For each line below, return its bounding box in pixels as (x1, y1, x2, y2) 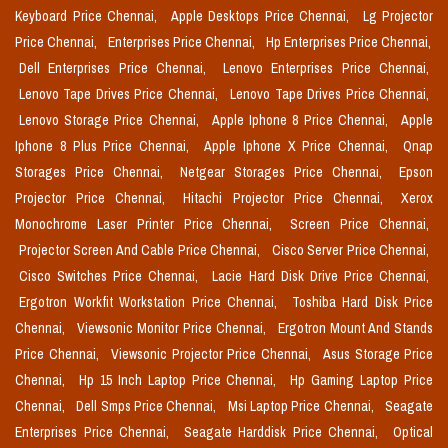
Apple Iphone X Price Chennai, (204, 137, 395, 156)
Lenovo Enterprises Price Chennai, (222, 59, 430, 78)
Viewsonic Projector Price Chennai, (111, 345, 315, 364)
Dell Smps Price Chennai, (76, 397, 220, 416)
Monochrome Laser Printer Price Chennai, (15, 215, 283, 234)
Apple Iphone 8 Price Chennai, (211, 111, 394, 130)
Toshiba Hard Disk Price (291, 293, 433, 312)
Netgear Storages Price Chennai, (180, 163, 391, 182)
